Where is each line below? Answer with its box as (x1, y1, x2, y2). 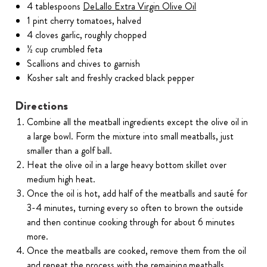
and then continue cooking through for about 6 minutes (27, 215, 235, 229)
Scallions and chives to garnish (27, 57, 141, 71)
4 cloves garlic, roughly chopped (27, 28, 147, 42)
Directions (14, 97, 68, 115)
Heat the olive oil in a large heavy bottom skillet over (27, 158, 227, 172)
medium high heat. (27, 172, 96, 187)
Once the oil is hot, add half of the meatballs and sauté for (27, 187, 248, 201)
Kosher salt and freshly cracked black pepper (27, 71, 195, 85)
